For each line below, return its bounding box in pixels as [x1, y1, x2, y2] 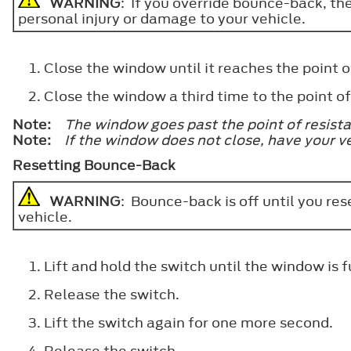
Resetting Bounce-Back [13, 155, 175, 175]
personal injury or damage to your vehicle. [18, 9, 306, 28]
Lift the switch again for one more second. [44, 313, 333, 332]
